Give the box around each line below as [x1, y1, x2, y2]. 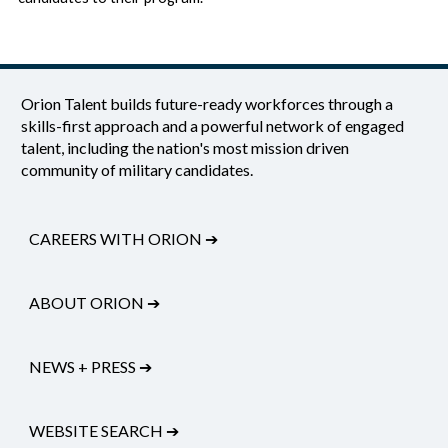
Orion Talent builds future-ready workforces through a [21, 94, 394, 114]
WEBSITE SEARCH [29, 421, 167, 441]
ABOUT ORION [29, 293, 148, 313]
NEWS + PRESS [29, 357, 140, 377]
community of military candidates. [21, 160, 254, 180]
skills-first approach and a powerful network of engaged [21, 116, 405, 136]
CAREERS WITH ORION [29, 229, 206, 249]
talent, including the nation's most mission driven [21, 138, 350, 158]
